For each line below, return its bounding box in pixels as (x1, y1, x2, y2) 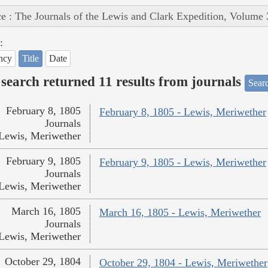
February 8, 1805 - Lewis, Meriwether (99, 106, 266, 118)
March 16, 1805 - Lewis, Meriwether (99, 206, 261, 219)
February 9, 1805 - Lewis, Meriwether (99, 156, 266, 169)
